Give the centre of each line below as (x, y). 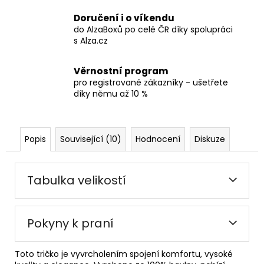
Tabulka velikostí (77, 180)
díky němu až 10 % (111, 93)
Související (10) (91, 139)
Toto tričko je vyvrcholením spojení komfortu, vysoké (124, 254)
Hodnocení (158, 139)
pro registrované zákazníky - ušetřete (151, 82)
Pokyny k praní (70, 223)
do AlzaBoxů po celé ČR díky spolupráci (153, 29)
